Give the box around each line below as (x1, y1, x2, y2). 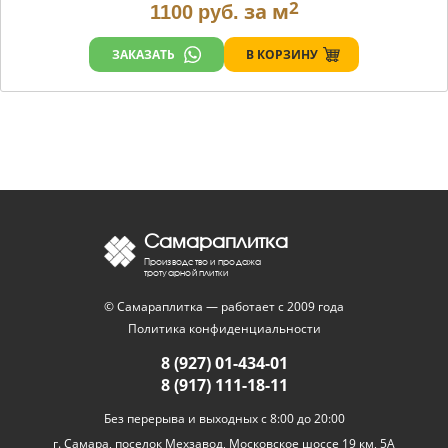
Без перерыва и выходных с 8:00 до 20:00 (103, 410, 345, 427)
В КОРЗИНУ (245, 45, 318, 63)
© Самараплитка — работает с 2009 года (104, 298, 344, 315)
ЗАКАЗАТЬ (111, 46, 175, 63)
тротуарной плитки (143, 267, 229, 278)
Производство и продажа (143, 256, 262, 267)
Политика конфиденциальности (127, 320, 321, 337)
